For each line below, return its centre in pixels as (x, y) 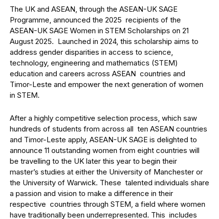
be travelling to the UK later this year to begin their (94, 161)
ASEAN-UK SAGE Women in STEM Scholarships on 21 (99, 31)
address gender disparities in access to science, (92, 52)
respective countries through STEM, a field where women (108, 204)
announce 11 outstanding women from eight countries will (105, 150)
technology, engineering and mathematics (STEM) (94, 63)
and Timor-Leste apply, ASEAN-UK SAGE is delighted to (103, 140)
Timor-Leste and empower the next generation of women (107, 84)
